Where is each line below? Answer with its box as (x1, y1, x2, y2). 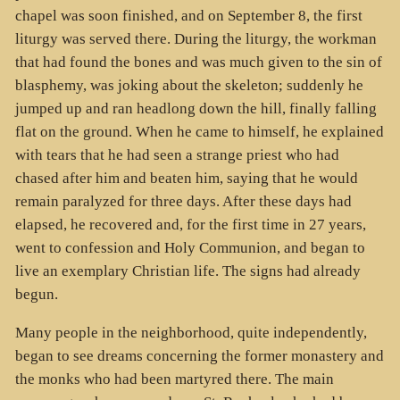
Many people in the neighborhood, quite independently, (14, 323, 367, 341)
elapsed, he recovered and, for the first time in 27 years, (14, 216, 366, 234)
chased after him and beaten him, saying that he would (14, 170, 358, 187)
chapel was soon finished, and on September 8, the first (14, 7, 362, 25)
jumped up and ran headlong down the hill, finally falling (14, 100, 377, 118)
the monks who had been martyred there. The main (14, 370, 334, 387)
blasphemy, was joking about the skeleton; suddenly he (14, 77, 363, 95)
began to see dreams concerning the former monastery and (14, 346, 384, 364)
